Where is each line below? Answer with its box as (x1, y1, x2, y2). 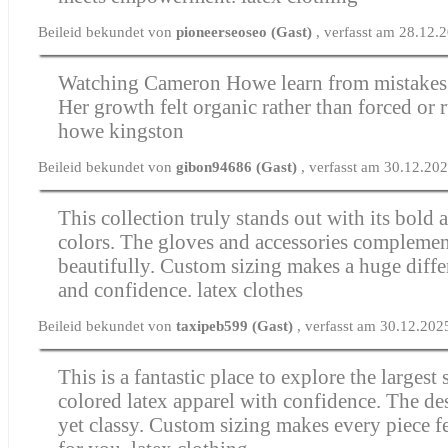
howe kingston (58, 118, 185, 143)
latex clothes (197, 277, 304, 302)
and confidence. (58, 277, 198, 302)
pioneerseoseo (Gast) (176, 23, 317, 40)
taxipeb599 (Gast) (176, 317, 298, 334)
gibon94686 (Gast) (176, 158, 302, 175)
